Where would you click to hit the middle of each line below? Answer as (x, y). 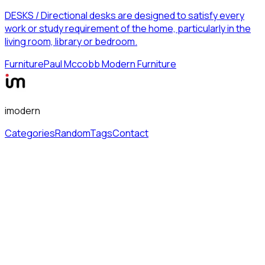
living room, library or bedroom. (71, 41)
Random (72, 133)
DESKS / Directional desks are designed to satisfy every (125, 15)
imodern (22, 110)
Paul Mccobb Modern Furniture (110, 64)
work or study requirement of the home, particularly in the (128, 28)
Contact (130, 133)
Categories (30, 133)
